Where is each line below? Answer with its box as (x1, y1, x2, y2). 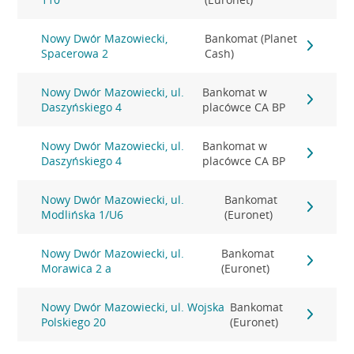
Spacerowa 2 (41, 46, 109, 61)
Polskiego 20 (41, 314, 107, 330)
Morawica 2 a (41, 261, 112, 276)
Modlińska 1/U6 (41, 207, 124, 222)
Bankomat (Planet (205, 31, 298, 46)
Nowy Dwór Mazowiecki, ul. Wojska (41, 299, 225, 314)
